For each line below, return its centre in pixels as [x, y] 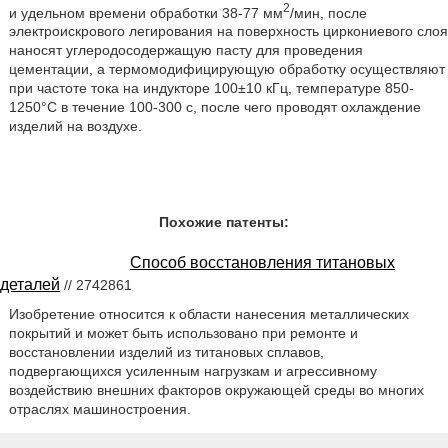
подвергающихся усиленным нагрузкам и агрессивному [192, 371]
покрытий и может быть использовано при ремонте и [183, 333]
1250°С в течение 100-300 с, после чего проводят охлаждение [214, 107]
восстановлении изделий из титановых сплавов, [166, 352]
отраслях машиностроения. [99, 409]
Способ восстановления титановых [262, 263]
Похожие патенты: [224, 222]
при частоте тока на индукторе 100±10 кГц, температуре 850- [211, 88]
